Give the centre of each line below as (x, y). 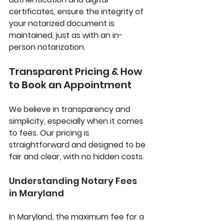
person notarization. (47, 47)
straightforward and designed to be (78, 145)
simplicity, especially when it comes (77, 121)
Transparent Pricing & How (76, 72)
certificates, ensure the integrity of (77, 12)
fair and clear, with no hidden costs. (76, 157)
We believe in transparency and (71, 110)
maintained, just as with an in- (66, 36)
